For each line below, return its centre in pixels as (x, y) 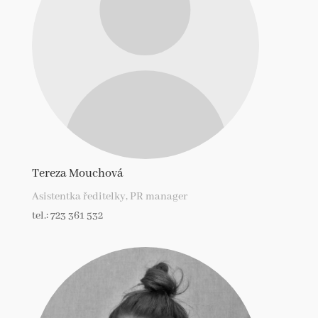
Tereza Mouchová (77, 174)
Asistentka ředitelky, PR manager (109, 197)
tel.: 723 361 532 (67, 216)
